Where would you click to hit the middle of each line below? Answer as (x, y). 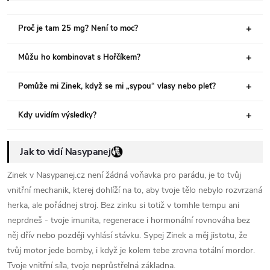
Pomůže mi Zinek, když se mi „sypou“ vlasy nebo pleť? (117, 86)
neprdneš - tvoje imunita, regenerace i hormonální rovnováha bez (129, 220)
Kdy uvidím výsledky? (57, 115)
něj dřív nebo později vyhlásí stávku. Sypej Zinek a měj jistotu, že (127, 235)
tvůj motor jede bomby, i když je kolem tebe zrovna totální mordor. (131, 250)
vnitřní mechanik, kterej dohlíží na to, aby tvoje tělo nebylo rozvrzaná (135, 190)
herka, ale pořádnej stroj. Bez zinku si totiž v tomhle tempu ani (123, 205)
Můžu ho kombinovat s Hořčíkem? (79, 57)
